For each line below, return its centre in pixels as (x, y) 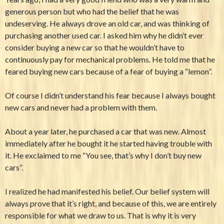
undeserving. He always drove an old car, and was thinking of (107, 23)
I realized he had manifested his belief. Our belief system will (107, 191)
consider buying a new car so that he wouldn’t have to (95, 47)
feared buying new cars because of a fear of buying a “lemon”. (108, 71)
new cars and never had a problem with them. (81, 107)
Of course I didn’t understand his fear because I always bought (110, 95)
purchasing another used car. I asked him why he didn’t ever (104, 35)
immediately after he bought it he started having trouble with (108, 143)
